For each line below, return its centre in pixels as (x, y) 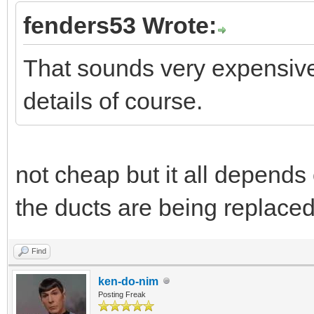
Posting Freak (122, 294)
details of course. (113, 101)
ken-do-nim (128, 281)
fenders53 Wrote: (120, 25)
